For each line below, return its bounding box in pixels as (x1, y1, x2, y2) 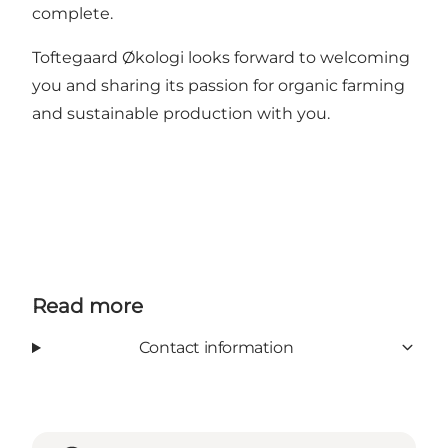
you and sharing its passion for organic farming (32, 75, 405, 95)
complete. (32, 3, 113, 23)
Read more (32, 293, 143, 318)
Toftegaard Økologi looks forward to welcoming (32, 47, 410, 67)
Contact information (138, 337, 294, 357)
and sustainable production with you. (32, 103, 330, 123)
